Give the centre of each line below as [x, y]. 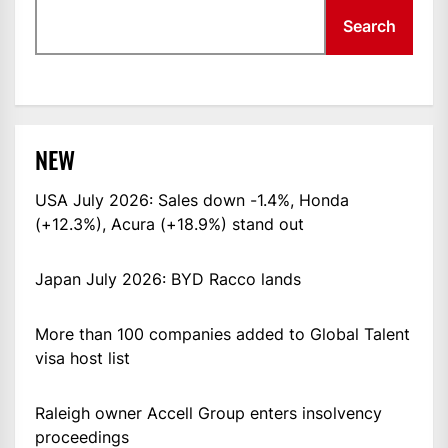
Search [369, 26]
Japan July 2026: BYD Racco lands [168, 279]
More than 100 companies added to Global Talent [222, 334]
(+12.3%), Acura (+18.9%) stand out [169, 224]
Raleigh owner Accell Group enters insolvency [208, 413]
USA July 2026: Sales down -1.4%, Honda [192, 200]
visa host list [82, 358]
